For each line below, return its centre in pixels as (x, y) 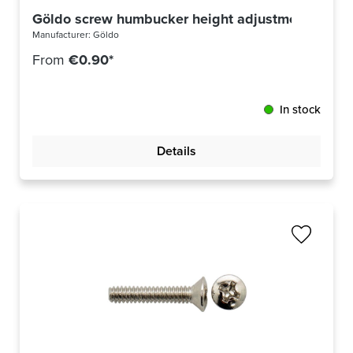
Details (176, 151)
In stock (300, 110)
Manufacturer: (63, 35)
